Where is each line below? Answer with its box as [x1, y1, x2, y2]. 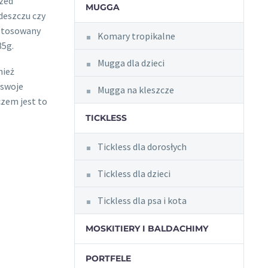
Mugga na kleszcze [97, 84, 174, 96]
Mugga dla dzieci [97, 57, 165, 69]
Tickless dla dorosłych [97, 141, 187, 153]
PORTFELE [85, 253, 131, 264]
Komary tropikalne [97, 30, 175, 42]
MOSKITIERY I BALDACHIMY [85, 223, 208, 234]
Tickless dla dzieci [97, 167, 170, 179]
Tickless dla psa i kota [97, 194, 187, 206]
